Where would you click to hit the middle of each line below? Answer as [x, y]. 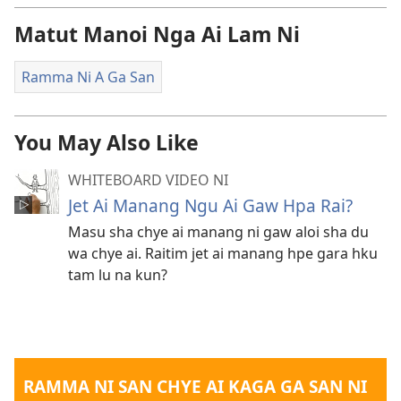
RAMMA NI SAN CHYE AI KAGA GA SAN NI [196, 387]
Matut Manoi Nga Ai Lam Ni [157, 34]
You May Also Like [107, 143]
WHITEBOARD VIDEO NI [148, 180]
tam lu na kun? [118, 275]
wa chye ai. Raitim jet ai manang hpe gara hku [223, 254]
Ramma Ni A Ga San [88, 77]
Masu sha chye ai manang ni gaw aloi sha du [218, 232]
